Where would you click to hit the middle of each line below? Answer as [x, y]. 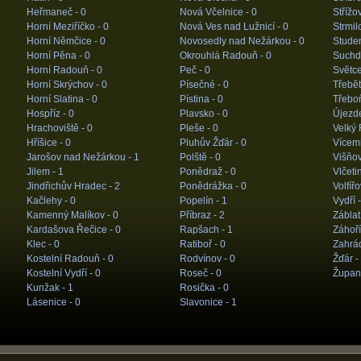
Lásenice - [50, 302]
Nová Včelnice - [215, 12]
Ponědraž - [205, 172]
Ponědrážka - [210, 186]
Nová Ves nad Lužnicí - [231, 27]
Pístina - [198, 99]
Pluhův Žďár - [210, 143]
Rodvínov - [204, 259]
